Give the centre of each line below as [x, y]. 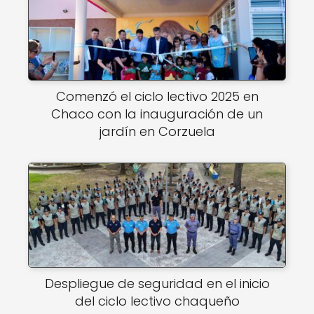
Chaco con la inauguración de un [157, 114]
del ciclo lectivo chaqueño [157, 301]
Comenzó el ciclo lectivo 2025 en [157, 96]
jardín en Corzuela [157, 131]
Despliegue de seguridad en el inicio [157, 284]
